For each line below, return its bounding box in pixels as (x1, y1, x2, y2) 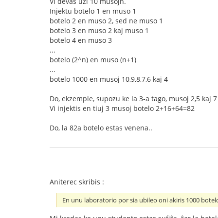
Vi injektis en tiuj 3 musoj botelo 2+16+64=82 (50, 104, 195, 113)
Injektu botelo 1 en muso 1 (50, 6, 136, 16)
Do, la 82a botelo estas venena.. (50, 123, 152, 132)
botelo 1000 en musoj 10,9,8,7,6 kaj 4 (50, 74, 168, 84)
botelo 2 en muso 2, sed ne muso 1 (50, 16, 163, 25)
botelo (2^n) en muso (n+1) (50, 55, 136, 64)
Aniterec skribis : (50, 177, 104, 186)
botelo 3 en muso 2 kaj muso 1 (50, 26, 149, 35)
